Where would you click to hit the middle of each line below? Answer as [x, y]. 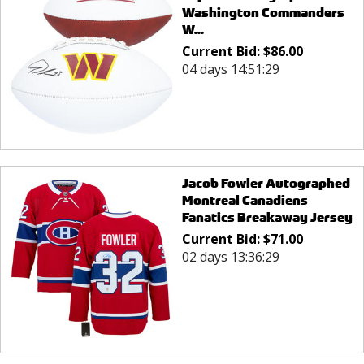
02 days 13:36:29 [230, 256]
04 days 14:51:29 [230, 69]
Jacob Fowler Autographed [266, 183]
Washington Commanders [263, 13]
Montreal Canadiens [245, 200]
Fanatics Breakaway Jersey [267, 217]
